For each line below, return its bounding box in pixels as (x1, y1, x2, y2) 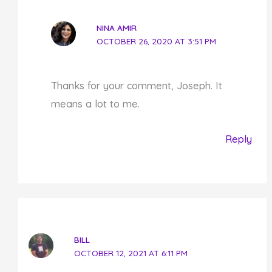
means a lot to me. (51, 97, 140, 110)
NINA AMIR (97, 22, 137, 33)
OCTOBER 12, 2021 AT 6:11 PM (73, 247, 188, 258)
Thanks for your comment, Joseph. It (51, 79, 223, 92)
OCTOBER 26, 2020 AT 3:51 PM (97, 35, 217, 46)
